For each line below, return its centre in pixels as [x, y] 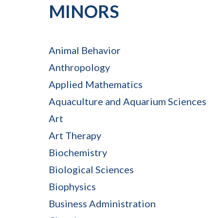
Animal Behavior [85, 50]
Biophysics [72, 186]
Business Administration [102, 203]
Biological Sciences [91, 169]
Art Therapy [75, 135]
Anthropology [79, 67]
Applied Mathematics [96, 84]
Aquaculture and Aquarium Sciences [127, 101]
